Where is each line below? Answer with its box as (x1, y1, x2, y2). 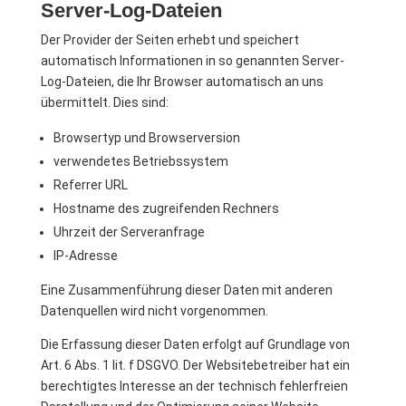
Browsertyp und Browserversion (53, 130, 240, 145)
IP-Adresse (53, 248, 118, 263)
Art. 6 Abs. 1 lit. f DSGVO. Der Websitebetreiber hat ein (40, 358, 350, 372)
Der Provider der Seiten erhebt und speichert (40, 33, 299, 47)
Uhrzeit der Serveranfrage (53, 225, 205, 239)
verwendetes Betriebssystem (53, 154, 228, 169)
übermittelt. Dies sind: (40, 95, 169, 110)
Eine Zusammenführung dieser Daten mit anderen (40, 283, 333, 297)
